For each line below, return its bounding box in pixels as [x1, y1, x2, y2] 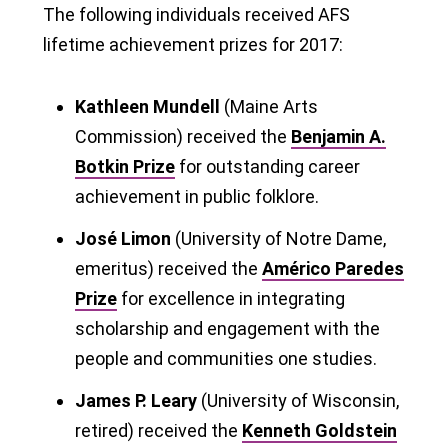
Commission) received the [75, 125, 291, 147]
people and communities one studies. [75, 347, 377, 369]
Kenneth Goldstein [242, 419, 397, 441]
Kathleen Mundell [75, 95, 220, 117]
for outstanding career [175, 155, 360, 177]
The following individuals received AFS [43, 3, 350, 25]
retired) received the [75, 419, 242, 441]
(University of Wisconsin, [197, 389, 399, 411]
